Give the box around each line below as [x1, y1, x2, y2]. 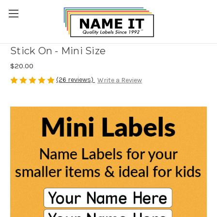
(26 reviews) [56, 75, 95, 84]
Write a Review [97, 76, 142, 85]
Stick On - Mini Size [10, 45, 106, 57]
